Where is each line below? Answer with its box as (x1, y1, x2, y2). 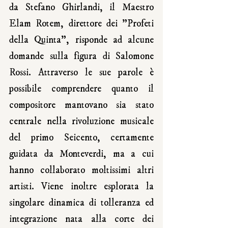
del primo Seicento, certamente (9, 132, 154, 144)
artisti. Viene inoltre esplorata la (9, 181, 154, 192)
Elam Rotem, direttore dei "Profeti (9, 18, 154, 30)
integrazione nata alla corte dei (9, 213, 154, 225)
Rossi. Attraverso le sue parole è (9, 67, 154, 78)
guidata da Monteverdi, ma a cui (9, 148, 154, 160)
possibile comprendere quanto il (9, 83, 154, 95)
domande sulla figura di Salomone (9, 50, 154, 62)
